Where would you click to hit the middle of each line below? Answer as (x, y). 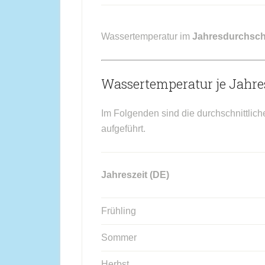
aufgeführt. (123, 129)
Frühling (119, 211)
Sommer (119, 237)
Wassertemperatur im (147, 36)
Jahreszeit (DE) (135, 175)
